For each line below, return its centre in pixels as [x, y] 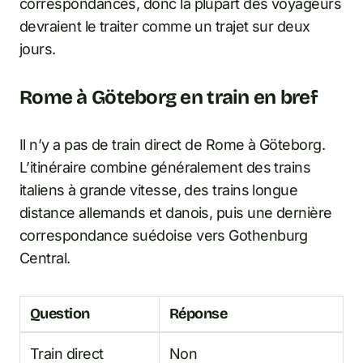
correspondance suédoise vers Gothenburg [164, 236]
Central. [45, 258]
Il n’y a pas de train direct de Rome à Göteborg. [173, 145]
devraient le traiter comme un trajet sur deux [165, 27]
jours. [38, 49]
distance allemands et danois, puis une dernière [176, 213]
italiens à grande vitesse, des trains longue [159, 190]
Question [60, 314]
